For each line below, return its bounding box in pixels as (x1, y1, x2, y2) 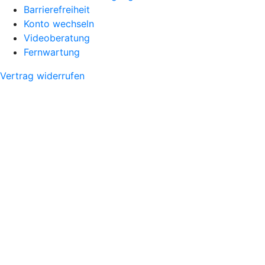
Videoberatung (24, 31, 90, 44)
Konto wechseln (24, 17, 94, 30)
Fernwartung (24, 46, 80, 58)
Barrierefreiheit (24, 3, 90, 15)
